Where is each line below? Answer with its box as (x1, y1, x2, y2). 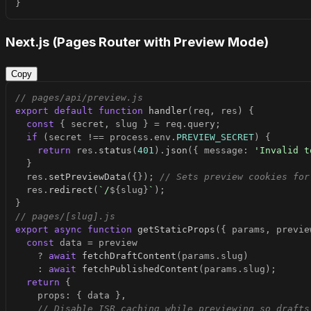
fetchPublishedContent (82, 264, 199, 275)
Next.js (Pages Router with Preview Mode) (6, 33, 269, 50)
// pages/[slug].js (15, 211, 115, 222)
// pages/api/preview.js (15, 92, 143, 103)
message (204, 145, 243, 156)
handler (149, 106, 187, 117)
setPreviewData (49, 171, 126, 183)
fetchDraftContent (82, 251, 176, 262)
